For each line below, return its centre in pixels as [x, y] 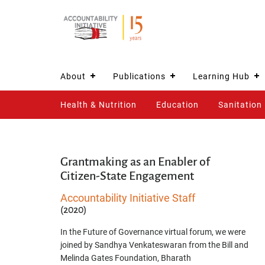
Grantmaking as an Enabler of [135, 161]
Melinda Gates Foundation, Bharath [126, 258]
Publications [139, 76]
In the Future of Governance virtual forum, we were [153, 232]
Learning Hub [221, 76]
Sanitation [240, 105]
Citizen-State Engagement [127, 176]
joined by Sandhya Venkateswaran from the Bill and [154, 245]
